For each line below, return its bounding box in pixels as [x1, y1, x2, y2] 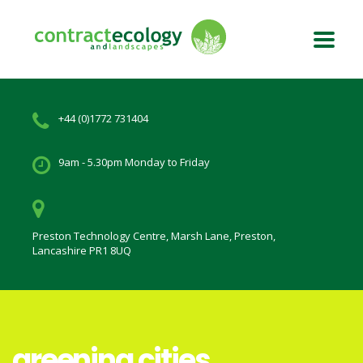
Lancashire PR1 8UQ [32, 243, 131, 258]
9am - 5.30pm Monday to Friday [58, 155, 210, 170]
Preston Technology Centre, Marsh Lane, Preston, [32, 228, 275, 244]
